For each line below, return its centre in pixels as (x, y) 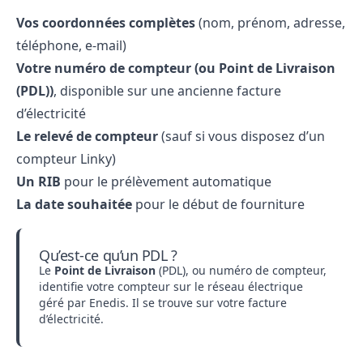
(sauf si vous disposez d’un (241, 136)
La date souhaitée (74, 204)
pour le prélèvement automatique (166, 181)
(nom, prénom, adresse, (270, 23)
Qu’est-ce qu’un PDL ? (108, 255)
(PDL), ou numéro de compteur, (241, 270)
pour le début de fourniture (218, 204)
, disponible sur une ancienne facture (167, 91)
